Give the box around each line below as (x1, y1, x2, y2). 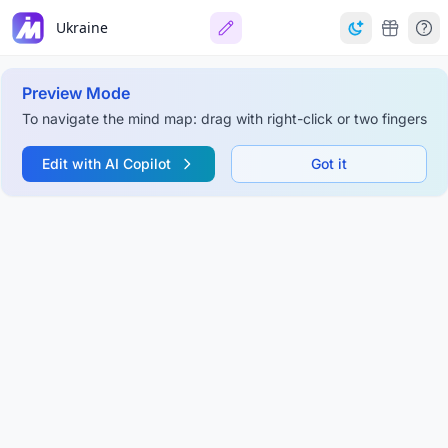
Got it (310, 155, 347, 172)
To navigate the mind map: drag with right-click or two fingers (21, 110, 427, 127)
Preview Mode (21, 83, 130, 103)
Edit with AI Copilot (41, 155, 171, 172)
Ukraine (56, 17, 108, 37)
